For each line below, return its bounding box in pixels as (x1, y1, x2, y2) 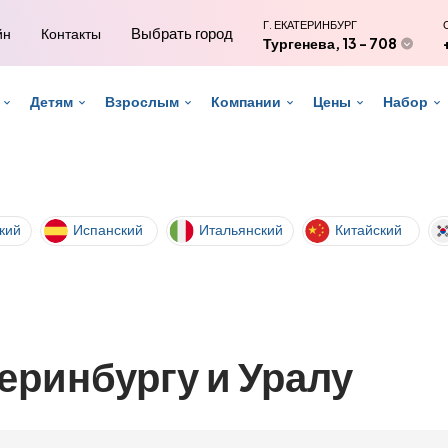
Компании (210, 92, 281, 110)
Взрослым (104, 92, 179, 110)
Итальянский (199, 220, 283, 238)
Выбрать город (131, 23, 233, 42)
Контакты (41, 24, 101, 42)
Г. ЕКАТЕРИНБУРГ (263, 18, 357, 31)
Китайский (335, 220, 402, 238)
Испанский (73, 220, 143, 238)
